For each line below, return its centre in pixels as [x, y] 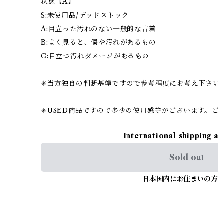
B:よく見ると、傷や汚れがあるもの [99, 42]
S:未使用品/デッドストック [85, 15]
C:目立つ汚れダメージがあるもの [95, 56]
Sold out [187, 157]
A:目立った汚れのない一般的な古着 [99, 28]
